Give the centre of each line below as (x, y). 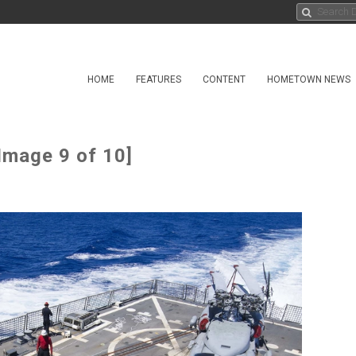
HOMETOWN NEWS (309, 79)
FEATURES (159, 79)
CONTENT (224, 79)
